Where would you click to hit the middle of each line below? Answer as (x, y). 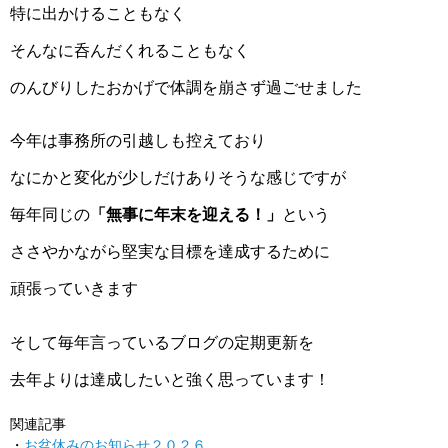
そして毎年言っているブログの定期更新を (162, 341)
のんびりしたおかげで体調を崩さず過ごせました (186, 87)
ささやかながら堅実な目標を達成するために (170, 251)
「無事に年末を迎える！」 (186, 214)
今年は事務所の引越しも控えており (138, 140)
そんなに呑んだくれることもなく (130, 50)
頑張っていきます (74, 288)
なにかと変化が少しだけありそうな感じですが (178, 177)
